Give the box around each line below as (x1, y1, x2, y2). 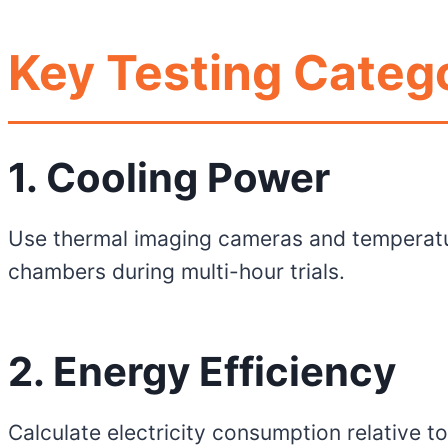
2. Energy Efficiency (8, 347, 396, 397)
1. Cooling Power (8, 153, 330, 203)
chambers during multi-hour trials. (8, 259, 345, 285)
